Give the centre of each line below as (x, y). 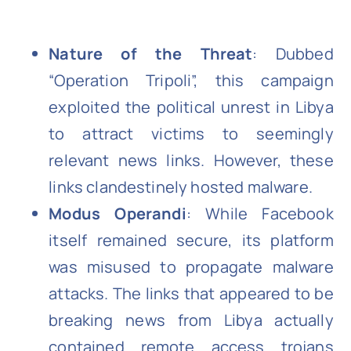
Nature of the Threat (151, 54)
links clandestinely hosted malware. (181, 187)
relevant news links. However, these (191, 161)
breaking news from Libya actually (191, 320)
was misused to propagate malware (191, 267)
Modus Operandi (118, 214)
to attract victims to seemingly (191, 134)
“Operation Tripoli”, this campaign (191, 81)
